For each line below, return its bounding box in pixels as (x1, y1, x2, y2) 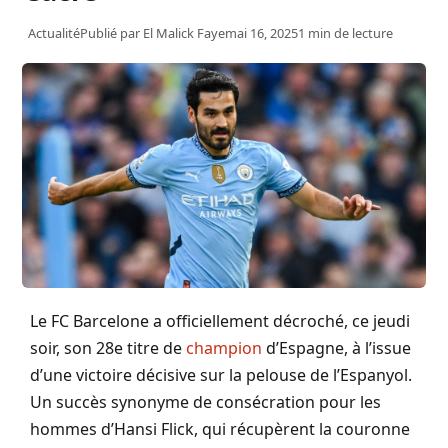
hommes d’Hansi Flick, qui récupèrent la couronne (30, 418, 410, 441)
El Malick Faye (143, 23, 225, 42)
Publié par (80, 23, 143, 42)
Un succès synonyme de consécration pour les (30, 391, 381, 414)
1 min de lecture (298, 23, 393, 42)
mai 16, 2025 (225, 23, 298, 42)
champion (186, 337, 262, 360)
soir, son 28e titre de (30, 337, 186, 360)
